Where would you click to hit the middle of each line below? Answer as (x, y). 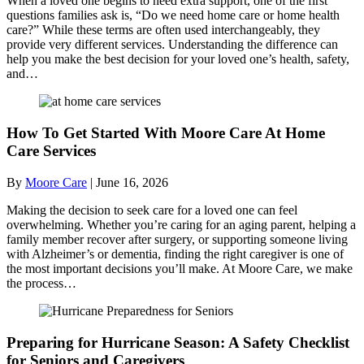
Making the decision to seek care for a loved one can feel (152, 210)
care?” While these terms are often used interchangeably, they (163, 30)
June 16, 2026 (132, 182)
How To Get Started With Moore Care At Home (166, 133)
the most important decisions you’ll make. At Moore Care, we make (180, 268)
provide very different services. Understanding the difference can (172, 45)
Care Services (51, 151)
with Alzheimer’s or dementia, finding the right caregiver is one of (175, 253)
